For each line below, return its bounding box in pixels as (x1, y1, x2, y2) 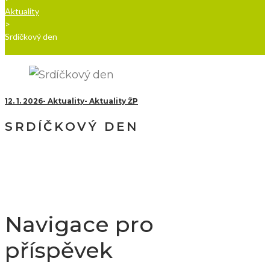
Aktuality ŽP (89, 96, 138, 106)
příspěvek (5, 236, 113, 263)
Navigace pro (5, 210, 154, 237)
